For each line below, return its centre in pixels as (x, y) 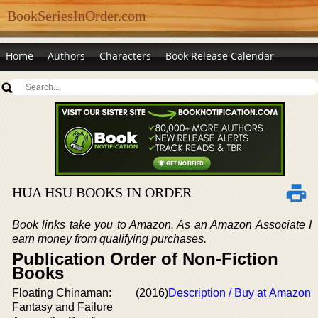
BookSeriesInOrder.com (77, 16)
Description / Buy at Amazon (240, 293)
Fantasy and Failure (62, 307)
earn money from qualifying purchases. (109, 239)
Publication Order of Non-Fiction (145, 259)
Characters (125, 56)
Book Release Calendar (220, 56)
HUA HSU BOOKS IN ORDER (102, 192)
